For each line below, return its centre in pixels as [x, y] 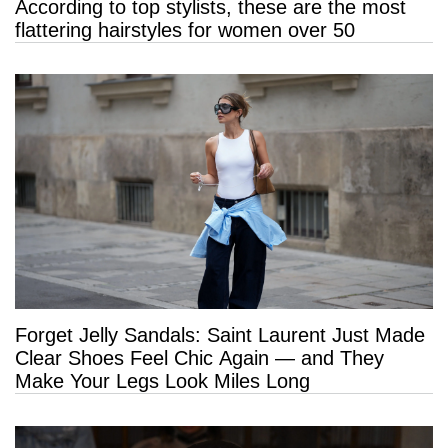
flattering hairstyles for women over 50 [185, 29]
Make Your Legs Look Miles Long [162, 381]
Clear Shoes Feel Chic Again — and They [199, 358]
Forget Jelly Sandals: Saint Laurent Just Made [220, 335]
